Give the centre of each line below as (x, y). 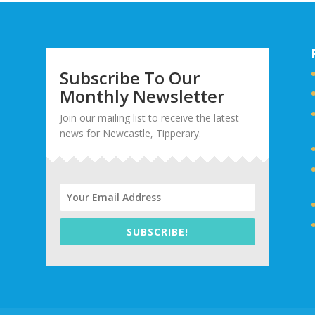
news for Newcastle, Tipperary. (130, 133)
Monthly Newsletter (142, 96)
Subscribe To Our (129, 77)
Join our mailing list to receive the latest (149, 117)
